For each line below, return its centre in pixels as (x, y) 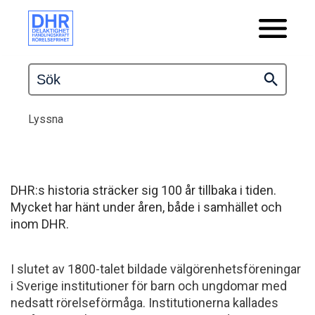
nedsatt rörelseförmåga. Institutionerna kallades (144, 303)
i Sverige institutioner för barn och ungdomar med (149, 286)
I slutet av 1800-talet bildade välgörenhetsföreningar (156, 269)
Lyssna (46, 119)
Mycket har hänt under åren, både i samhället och (146, 207)
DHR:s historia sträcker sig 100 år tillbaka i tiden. (143, 190)
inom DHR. (40, 224)
